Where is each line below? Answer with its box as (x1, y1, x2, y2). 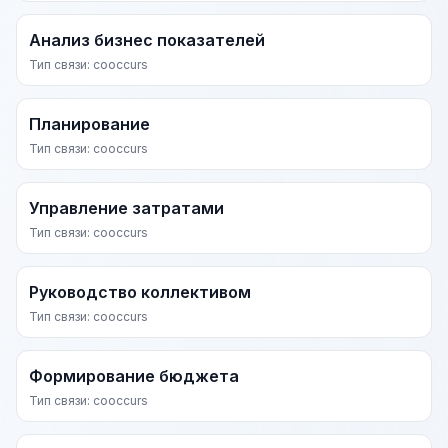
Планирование (29, 114, 150, 134)
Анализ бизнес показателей (29, 30, 265, 50)
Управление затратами (29, 198, 224, 218)
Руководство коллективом (29, 282, 251, 302)
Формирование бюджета (29, 366, 239, 386)
